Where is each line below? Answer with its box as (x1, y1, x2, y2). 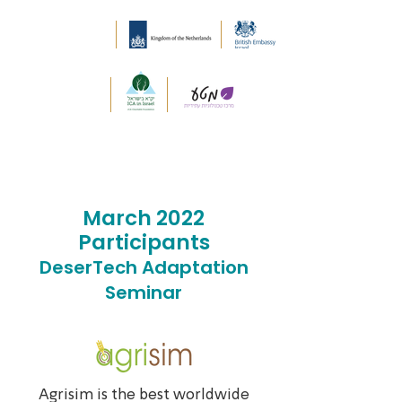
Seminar (105, 280, 182, 305)
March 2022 (83, 204, 205, 232)
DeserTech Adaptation (39, 255, 249, 280)
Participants (77, 228, 210, 257)
